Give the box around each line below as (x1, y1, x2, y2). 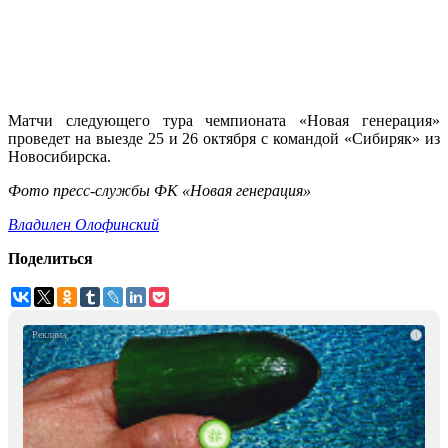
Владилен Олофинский (8, 216, 159, 234)
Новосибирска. (8, 148, 111, 166)
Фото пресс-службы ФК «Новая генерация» (8, 182, 311, 200)
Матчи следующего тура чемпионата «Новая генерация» (8, 112, 440, 130)
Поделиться (8, 250, 93, 268)
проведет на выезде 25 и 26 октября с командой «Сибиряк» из (8, 130, 440, 148)
